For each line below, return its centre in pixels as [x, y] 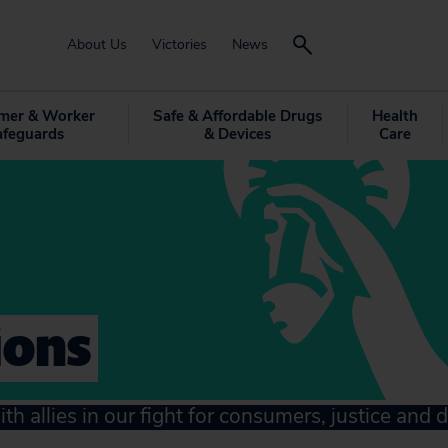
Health [394, 116]
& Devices [237, 134]
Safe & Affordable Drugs [237, 116]
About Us [97, 44]
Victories [179, 44]
